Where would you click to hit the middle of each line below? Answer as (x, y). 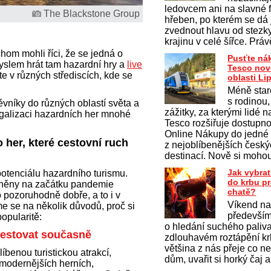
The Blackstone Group (92, 13)
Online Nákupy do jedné (217, 134)
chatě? (242, 192)
